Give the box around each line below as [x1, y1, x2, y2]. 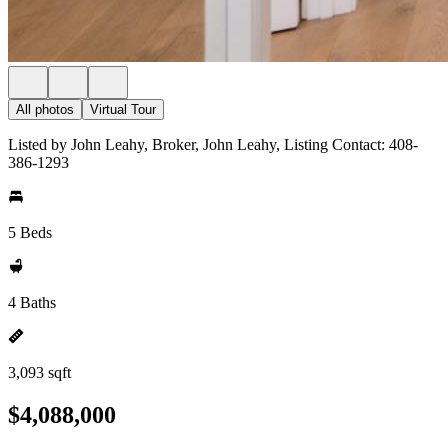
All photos [16, 102, 74, 117]
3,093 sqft [8, 364, 71, 381]
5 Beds [8, 224, 52, 241]
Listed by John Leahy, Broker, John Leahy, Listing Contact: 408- [8, 136, 418, 153]
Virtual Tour [90, 102, 156, 117]
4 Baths [8, 294, 56, 311]
